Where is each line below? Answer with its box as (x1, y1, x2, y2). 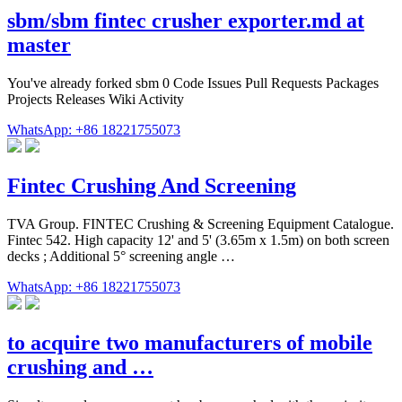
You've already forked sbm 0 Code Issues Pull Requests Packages (7, 75, 379, 91)
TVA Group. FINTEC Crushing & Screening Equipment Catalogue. (7, 215, 394, 232)
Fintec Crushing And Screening (7, 173, 296, 197)
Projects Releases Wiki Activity (7, 92, 184, 107)
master (7, 33, 71, 57)
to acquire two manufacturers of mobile (7, 330, 372, 354)
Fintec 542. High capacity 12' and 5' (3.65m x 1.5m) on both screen (7, 232, 389, 248)
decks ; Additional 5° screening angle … (7, 248, 235, 264)
